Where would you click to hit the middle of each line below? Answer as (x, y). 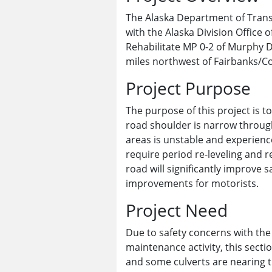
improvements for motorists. (192, 183)
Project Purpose (188, 88)
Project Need (177, 210)
